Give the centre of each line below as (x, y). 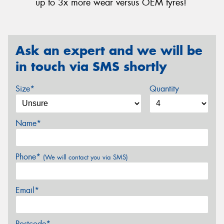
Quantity (164, 88)
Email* (27, 190)
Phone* (29, 156)
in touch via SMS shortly (91, 66)
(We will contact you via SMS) (85, 157)
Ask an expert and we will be (109, 50)
